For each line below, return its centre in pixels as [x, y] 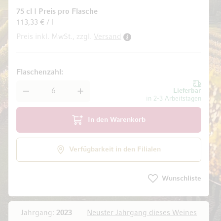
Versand [108, 37]
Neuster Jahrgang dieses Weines [142, 213]
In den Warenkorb [117, 120]
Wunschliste [182, 179]
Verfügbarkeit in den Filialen [115, 150]
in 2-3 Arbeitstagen [174, 99]
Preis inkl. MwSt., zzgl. [54, 37]
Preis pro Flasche [68, 12]
